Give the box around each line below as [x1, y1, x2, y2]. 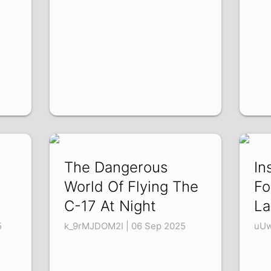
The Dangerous [64, 158, 168, 177]
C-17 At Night [64, 197, 157, 215]
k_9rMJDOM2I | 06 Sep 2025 [64, 220, 186, 232]
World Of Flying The [64, 178, 199, 196]
